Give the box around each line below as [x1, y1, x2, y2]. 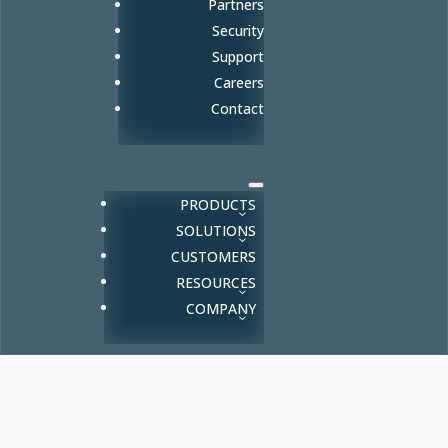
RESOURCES [175, 272, 256, 291]
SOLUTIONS [175, 220, 256, 239]
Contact [211, 99, 264, 118]
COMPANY [185, 298, 256, 317]
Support [212, 47, 264, 66]
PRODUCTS [179, 194, 256, 213]
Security [212, 21, 264, 40]
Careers [214, 73, 264, 92]
